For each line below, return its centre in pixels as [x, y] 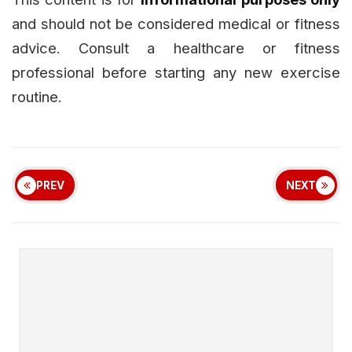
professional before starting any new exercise [176, 73]
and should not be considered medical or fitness [176, 24]
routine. [37, 97]
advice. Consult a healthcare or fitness [176, 48]
